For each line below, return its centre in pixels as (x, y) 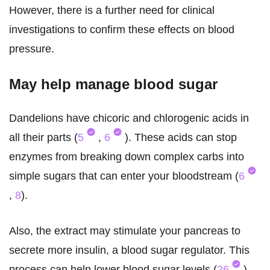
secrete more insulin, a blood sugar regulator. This (129, 250)
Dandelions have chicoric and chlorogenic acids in (129, 118)
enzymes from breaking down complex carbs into (127, 157)
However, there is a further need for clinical (112, 11)
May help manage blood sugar (113, 84)
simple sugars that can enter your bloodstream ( (124, 176)
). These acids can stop (181, 138)
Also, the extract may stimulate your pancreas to (125, 231)
